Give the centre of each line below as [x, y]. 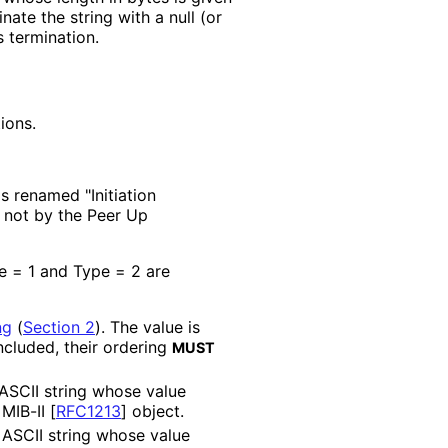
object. [155, 410]
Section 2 [59, 326]
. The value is [150, 326]
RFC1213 [88, 410]
